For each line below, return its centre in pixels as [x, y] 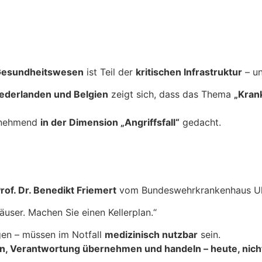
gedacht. [200, 123]
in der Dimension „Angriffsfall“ [110, 123]
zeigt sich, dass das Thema [171, 94]
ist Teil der [110, 72]
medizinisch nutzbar [151, 235]
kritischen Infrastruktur [189, 72]
